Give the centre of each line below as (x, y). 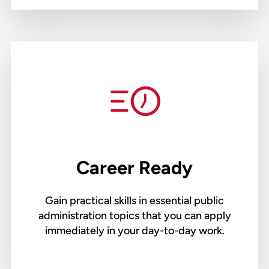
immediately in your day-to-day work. (134, 231)
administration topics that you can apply (134, 216)
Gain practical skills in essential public (134, 201)
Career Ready (134, 168)
